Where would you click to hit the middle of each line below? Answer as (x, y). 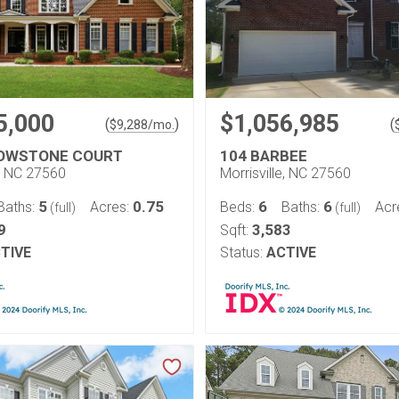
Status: (241, 252)
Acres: (111, 207)
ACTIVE (291, 252)
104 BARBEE (264, 156)
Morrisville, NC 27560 (285, 173)
